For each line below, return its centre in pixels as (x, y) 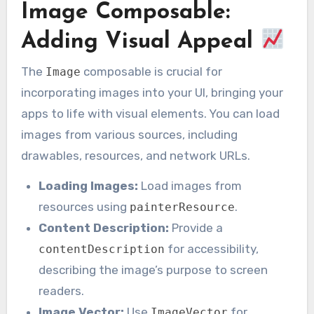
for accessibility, (212, 248)
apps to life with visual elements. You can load (150, 113)
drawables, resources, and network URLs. (135, 155)
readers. (62, 291)
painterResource (183, 207)
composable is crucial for (151, 71)
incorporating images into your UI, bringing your (152, 92)
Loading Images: (89, 185)
